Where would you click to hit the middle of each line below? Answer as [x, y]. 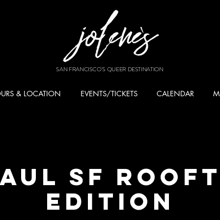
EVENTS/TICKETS [109, 93]
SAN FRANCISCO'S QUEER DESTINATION [110, 69]
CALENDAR [175, 93]
